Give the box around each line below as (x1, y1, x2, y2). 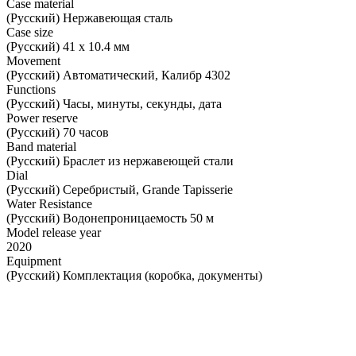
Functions (6, 82, 56, 96)
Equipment (6, 253, 61, 268)
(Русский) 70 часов (6, 125, 109, 139)
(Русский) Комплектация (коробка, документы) (6, 268, 262, 282)
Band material (6, 139, 76, 153)
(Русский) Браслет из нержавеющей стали (6, 153, 234, 168)
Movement (6, 53, 60, 68)
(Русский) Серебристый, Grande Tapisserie (6, 182, 233, 196)
